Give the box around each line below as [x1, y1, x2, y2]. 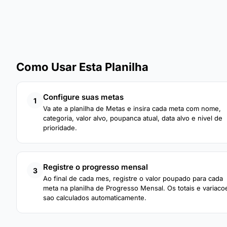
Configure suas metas [43, 92, 124, 102]
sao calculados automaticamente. [43, 194, 146, 202]
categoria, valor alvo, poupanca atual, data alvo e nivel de [43, 114, 222, 122]
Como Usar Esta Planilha [16, 60, 148, 73]
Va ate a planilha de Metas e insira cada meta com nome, [43, 104, 221, 112]
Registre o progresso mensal [43, 162, 148, 172]
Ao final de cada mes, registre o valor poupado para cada [43, 174, 223, 182]
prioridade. [43, 124, 77, 132]
